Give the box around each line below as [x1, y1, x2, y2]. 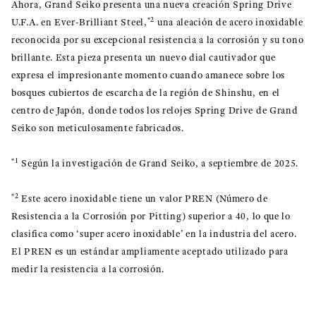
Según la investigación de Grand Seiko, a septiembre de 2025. [18, 157, 299, 170]
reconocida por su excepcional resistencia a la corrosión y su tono [11, 34, 304, 47]
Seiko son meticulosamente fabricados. [11, 122, 184, 135]
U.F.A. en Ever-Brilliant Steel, [11, 16, 147, 29]
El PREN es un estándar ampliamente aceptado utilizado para [11, 245, 288, 258]
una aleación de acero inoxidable [154, 16, 303, 29]
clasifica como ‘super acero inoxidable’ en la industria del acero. [11, 228, 297, 241]
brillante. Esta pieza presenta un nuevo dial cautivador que [11, 51, 276, 64]
